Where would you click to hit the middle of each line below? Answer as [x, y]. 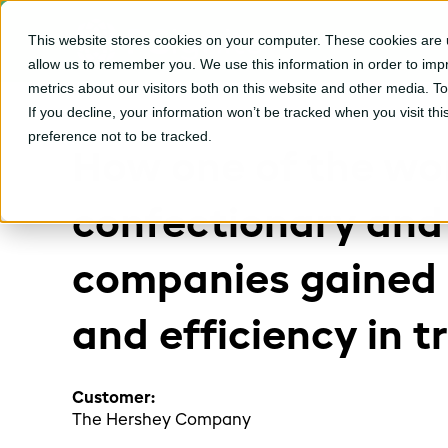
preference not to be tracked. [120, 136]
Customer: [113, 399]
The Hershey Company [161, 421]
